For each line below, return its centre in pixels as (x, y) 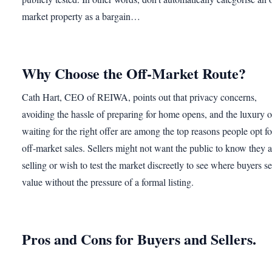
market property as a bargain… (81, 16)
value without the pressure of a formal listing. (108, 182)
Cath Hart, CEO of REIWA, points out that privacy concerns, (139, 97)
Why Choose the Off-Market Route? (134, 73)
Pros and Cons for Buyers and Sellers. (139, 239)
